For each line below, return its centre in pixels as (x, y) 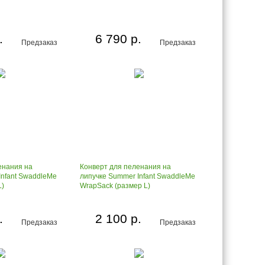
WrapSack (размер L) (115, 186)
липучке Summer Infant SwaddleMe (138, 176)
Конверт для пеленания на (125, 167)
